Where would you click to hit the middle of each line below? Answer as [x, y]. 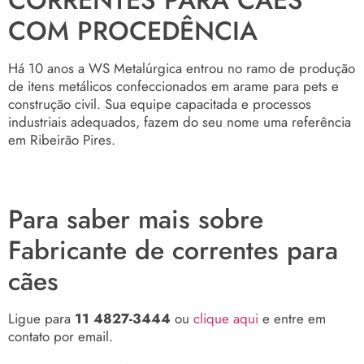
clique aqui [226, 318]
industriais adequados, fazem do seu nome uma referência [180, 121]
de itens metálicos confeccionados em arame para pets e [173, 86]
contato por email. [61, 336]
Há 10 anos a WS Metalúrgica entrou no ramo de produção [182, 68]
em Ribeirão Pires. [62, 139]
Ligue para [41, 318]
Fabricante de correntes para [173, 250]
